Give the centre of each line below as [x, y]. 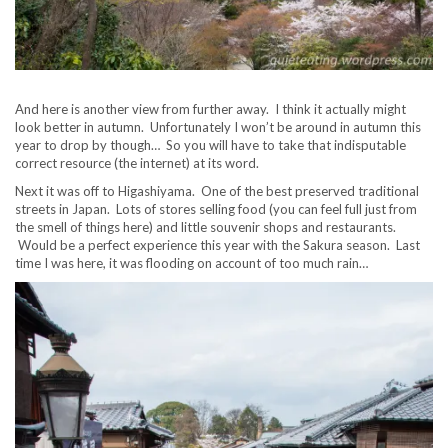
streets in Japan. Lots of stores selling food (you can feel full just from [216, 209]
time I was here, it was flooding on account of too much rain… [191, 263]
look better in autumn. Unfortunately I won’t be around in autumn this [218, 127]
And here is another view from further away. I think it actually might [210, 109]
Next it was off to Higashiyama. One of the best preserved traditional [217, 191]
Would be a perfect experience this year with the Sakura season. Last [217, 245]
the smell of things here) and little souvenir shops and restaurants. [205, 227]
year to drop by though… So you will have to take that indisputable [210, 145]
